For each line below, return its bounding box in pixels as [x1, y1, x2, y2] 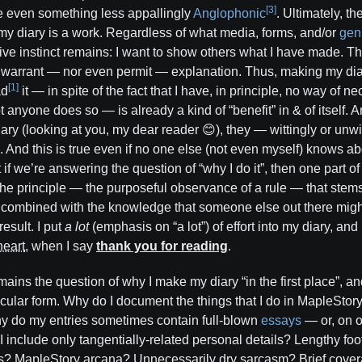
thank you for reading [96, 239, 228, 253]
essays [261, 314, 301, 327]
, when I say [25, 239, 96, 253]
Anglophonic [193, 6, 266, 20]
